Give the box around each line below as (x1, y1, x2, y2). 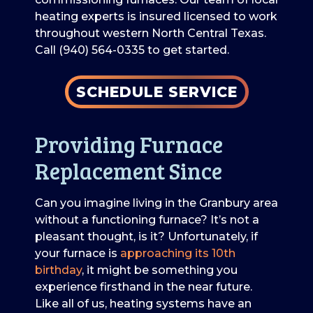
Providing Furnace (35, 129, 223, 159)
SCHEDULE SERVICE (75, 82, 238, 101)
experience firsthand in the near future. (35, 279, 252, 293)
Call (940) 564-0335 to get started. (35, 43, 229, 57)
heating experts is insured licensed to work (35, 9, 277, 23)
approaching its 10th (120, 246, 235, 260)
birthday (35, 263, 82, 277)
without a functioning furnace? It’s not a (35, 212, 259, 226)
